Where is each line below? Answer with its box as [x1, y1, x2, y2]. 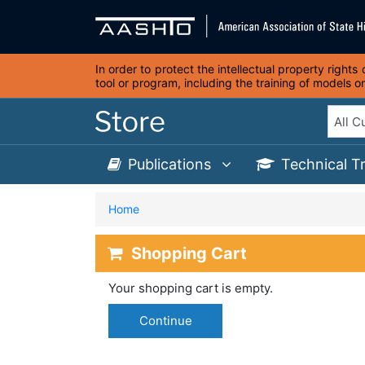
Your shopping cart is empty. [108, 280, 273, 296]
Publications [128, 156, 215, 173]
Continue [139, 313, 192, 328]
